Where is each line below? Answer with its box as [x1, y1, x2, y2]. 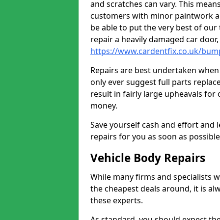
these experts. [90, 195, 143, 206]
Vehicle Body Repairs [90, 150, 205, 165]
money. [90, 100, 117, 111]
